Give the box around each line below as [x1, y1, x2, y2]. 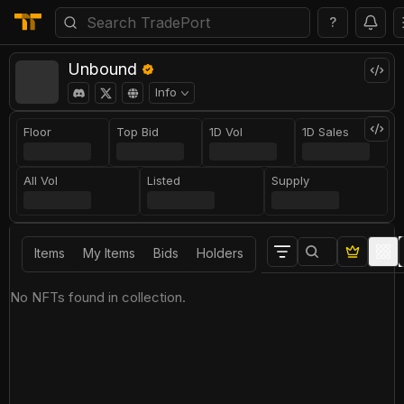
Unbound [68, 60, 137, 78]
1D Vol [209, 124, 243, 139]
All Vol [23, 173, 59, 188]
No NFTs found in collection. [10, 289, 186, 306]
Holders [197, 245, 243, 261]
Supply [271, 173, 309, 188]
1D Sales [302, 124, 349, 139]
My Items [83, 245, 135, 261]
